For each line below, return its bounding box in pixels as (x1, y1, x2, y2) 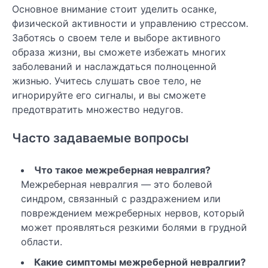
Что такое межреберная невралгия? (34, 164, 211, 176)
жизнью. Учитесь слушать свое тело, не (12, 74, 201, 87)
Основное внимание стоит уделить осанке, (12, 2, 217, 15)
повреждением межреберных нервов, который (21, 207, 245, 220)
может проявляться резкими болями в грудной (21, 221, 247, 234)
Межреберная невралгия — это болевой (21, 178, 212, 191)
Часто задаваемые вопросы (12, 130, 189, 146)
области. (21, 236, 62, 248)
